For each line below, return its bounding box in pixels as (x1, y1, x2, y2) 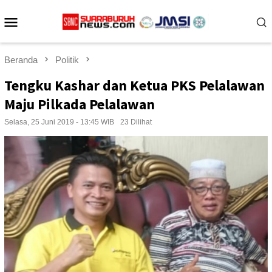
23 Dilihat (120, 118, 152, 127)
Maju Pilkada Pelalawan (4, 95, 155, 114)
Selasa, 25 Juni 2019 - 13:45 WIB (4, 118, 114, 127)
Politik (55, 55, 79, 65)
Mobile (19, 28, 70, 47)
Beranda (4, 55, 38, 65)
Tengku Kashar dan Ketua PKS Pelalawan (4, 76, 265, 95)
